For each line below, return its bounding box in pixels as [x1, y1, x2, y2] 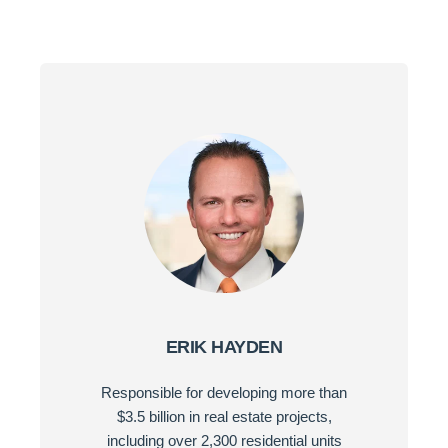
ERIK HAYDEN [165, 336, 283, 357]
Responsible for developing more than [101, 383, 347, 401]
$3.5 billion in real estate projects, [116, 407, 332, 425]
